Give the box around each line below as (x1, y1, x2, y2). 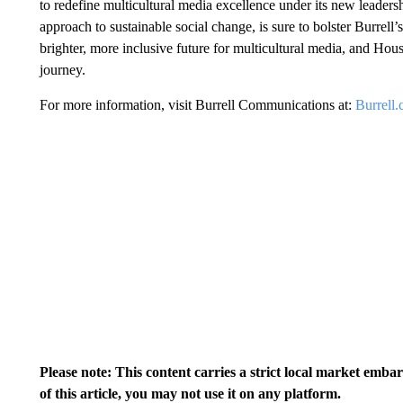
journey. (39, 62, 85, 77)
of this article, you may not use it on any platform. (39, 386, 341, 401)
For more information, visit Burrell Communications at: (39, 97, 355, 112)
